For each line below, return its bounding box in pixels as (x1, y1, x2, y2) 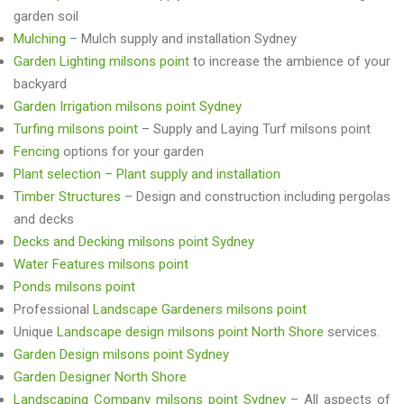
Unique (14, 323, 57, 340)
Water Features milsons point (14, 255, 188, 272)
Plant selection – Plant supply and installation (14, 165, 280, 182)
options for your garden (60, 142, 204, 160)
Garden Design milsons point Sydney (14, 345, 229, 363)
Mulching (14, 30, 66, 47)
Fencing (14, 142, 60, 160)
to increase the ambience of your (193, 52, 390, 69)
